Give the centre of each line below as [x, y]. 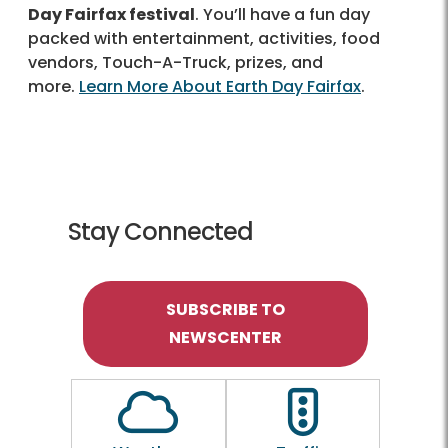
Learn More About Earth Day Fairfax [220, 86]
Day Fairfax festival [111, 14]
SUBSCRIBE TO [225, 309]
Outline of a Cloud [251, 401]
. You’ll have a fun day [282, 14]
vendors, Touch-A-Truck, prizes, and [175, 62]
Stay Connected [160, 231]
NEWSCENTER [225, 337]
